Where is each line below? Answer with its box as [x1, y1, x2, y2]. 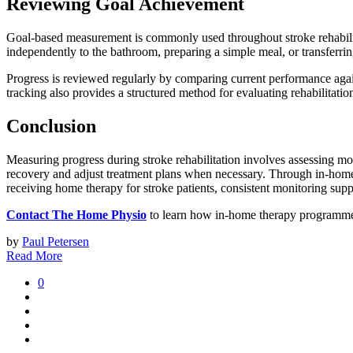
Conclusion [6, 116, 96, 137]
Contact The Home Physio [6, 208, 147, 222]
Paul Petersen [22, 235, 89, 249]
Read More [6, 249, 62, 263]
